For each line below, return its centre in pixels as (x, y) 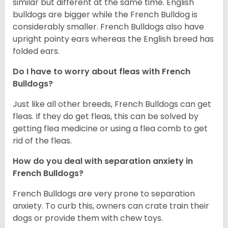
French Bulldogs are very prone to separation (104, 194)
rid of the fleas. (42, 141)
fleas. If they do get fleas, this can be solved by (106, 117)
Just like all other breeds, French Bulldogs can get (112, 104)
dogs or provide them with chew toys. (88, 218)
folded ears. (36, 51)
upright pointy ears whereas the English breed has (113, 39)
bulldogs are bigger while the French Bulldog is (105, 15)
